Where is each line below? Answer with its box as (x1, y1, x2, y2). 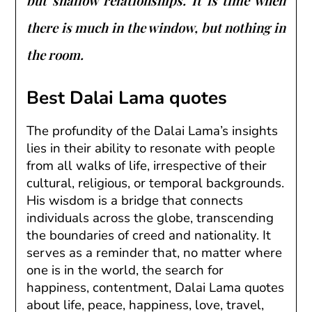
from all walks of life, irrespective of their (26, 156, 267, 175)
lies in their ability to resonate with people (26, 139, 276, 157)
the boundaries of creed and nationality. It (26, 226, 272, 244)
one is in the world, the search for (26, 260, 224, 279)
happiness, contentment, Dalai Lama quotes (26, 278, 285, 297)
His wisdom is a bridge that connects (26, 191, 244, 210)
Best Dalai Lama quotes (26, 85, 228, 110)
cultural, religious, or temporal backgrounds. (26, 173, 285, 192)
